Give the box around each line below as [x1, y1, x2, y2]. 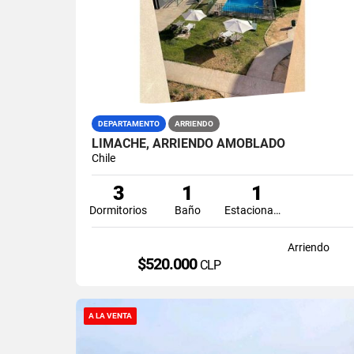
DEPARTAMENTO [98, 119, 160, 128]
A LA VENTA [88, 311, 132, 320]
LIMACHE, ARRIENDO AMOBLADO [92, 135, 285, 151]
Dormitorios [89, 203, 148, 217]
